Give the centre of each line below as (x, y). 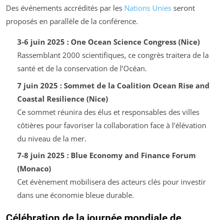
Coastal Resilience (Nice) (62, 98)
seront (183, 8)
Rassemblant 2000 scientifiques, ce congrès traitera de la (113, 55)
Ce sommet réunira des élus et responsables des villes (108, 112)
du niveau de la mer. (52, 138)
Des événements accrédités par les (65, 8)
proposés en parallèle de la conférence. (72, 21)
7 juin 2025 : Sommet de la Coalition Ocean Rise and (113, 85)
